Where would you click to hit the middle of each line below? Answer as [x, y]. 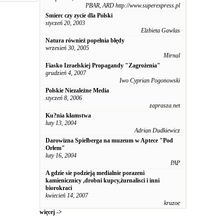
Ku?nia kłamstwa [68, 115]
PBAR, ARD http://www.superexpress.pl [133, 5]
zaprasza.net [165, 105]
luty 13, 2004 [61, 123]
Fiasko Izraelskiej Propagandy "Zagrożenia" [103, 65]
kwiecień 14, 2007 [67, 195]
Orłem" [55, 148]
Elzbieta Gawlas [160, 30]
